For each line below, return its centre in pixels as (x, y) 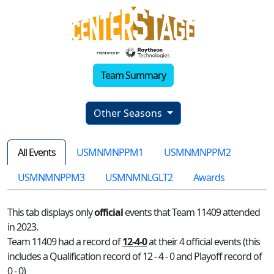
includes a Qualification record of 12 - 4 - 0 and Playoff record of (135, 256)
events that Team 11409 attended (191, 212)
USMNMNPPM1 (110, 152)
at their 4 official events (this (203, 241)
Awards (209, 177)
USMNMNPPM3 (51, 177)
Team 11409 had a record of (65, 241)
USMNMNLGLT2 (139, 177)
